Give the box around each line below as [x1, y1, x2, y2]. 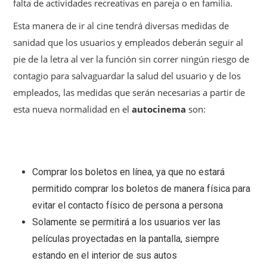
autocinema [132, 103, 188, 116]
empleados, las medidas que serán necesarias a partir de [13, 86, 245, 99]
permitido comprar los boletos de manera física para [32, 183, 250, 195]
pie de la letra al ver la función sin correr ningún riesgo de [13, 53, 249, 66]
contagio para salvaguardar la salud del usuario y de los [13, 70, 241, 82]
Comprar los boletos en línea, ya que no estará [32, 166, 225, 178]
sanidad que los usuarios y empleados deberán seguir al [13, 36, 243, 49]
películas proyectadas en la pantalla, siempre [32, 233, 219, 245]
